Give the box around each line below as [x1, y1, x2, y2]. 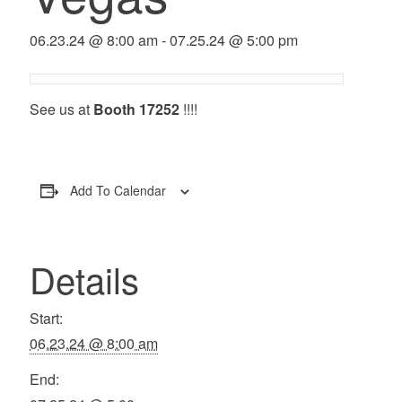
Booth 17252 [93, 99, 180, 119]
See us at [30, 99, 94, 119]
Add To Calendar [70, 181, 167, 199]
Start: [30, 308, 64, 328]
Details [30, 253, 140, 304]
